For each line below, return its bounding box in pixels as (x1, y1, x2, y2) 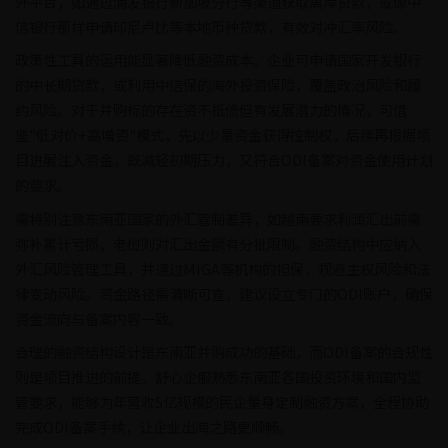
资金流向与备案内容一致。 (15, 307, 183, 329)
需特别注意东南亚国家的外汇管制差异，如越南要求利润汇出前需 (15, 207, 421, 229)
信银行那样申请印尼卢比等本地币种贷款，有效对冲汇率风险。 (15, 15, 407, 37)
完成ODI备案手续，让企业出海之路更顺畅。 (15, 415, 293, 437)
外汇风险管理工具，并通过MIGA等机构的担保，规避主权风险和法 (15, 257, 430, 279)
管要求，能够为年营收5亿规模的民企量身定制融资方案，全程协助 (15, 390, 429, 412)
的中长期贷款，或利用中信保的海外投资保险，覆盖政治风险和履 (15, 74, 421, 96)
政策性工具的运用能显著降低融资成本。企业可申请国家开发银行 (15, 49, 421, 71)
